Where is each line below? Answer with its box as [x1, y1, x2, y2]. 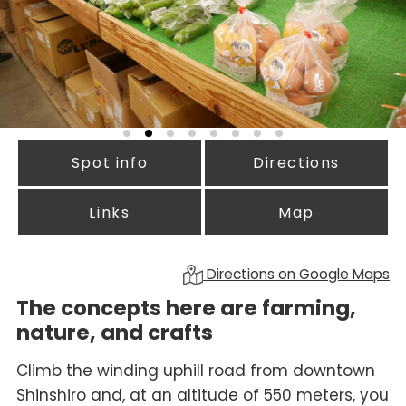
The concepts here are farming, [15, 294, 356, 324]
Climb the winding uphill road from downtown [15, 360, 375, 382]
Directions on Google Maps [203, 265, 391, 285]
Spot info [71, 152, 149, 174]
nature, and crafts [15, 318, 213, 348]
